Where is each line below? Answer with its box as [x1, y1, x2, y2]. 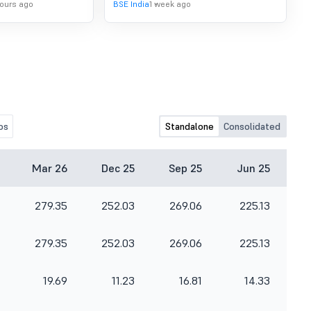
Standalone [165, 120, 214, 133]
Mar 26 [32, 161, 67, 175]
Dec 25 [101, 161, 135, 175]
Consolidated [224, 120, 280, 133]
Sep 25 [169, 161, 202, 175]
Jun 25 [237, 161, 270, 175]
